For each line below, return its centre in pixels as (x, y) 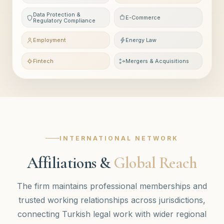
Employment (49, 40)
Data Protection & (57, 14)
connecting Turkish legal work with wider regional (112, 214)
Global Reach (155, 162)
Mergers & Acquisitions (157, 61)
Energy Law (141, 40)
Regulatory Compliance (64, 20)
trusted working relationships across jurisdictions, (112, 200)
